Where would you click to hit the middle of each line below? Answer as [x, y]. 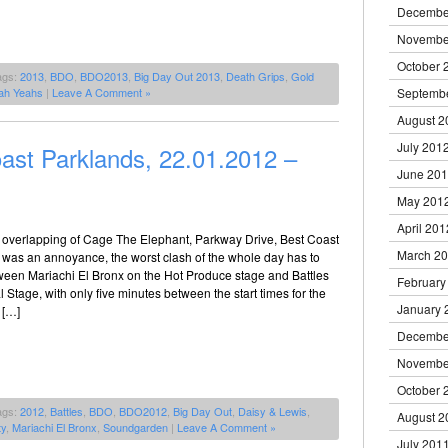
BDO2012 [143, 410]
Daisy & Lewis [272, 410]
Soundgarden [135, 426]
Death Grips [255, 75]
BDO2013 [104, 75]
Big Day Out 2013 [177, 75]
